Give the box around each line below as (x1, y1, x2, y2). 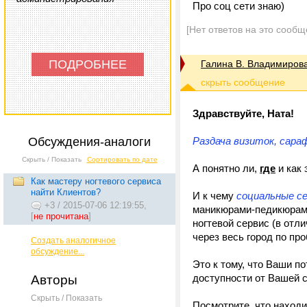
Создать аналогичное (31, 236, 116, 245)
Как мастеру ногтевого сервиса (31, 176, 161, 186)
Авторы (31, 273, 77, 287)
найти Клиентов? (31, 187, 101, 197)
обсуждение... (31, 247, 84, 256)
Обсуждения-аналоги (28, 135, 151, 149)
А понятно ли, (193, 162, 260, 174)
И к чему (193, 190, 236, 201)
